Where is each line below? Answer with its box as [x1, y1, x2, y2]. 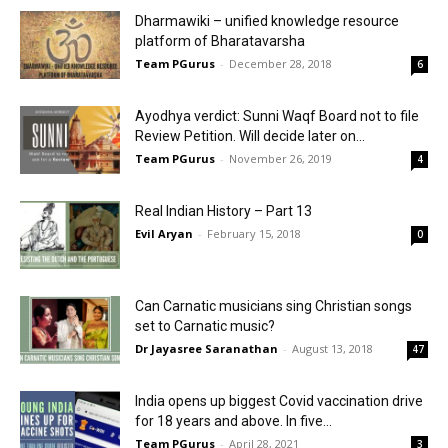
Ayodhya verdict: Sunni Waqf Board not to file [135, 107, 419, 124]
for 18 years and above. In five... [135, 412, 332, 429]
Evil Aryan [135, 225, 193, 241]
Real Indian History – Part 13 [135, 202, 312, 219]
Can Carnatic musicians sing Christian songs [135, 297, 412, 314]
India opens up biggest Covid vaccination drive [135, 392, 423, 409]
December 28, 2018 [229, 55, 332, 71]
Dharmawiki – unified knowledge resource [135, 12, 399, 29]
